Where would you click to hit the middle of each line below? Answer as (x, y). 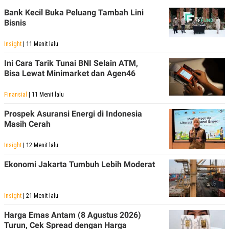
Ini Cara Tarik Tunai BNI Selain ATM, (71, 63)
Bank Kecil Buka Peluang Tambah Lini (74, 13)
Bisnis (15, 23)
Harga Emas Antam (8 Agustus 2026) (73, 215)
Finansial (16, 95)
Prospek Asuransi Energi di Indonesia (73, 114)
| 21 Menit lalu (40, 196)
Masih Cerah (27, 124)
